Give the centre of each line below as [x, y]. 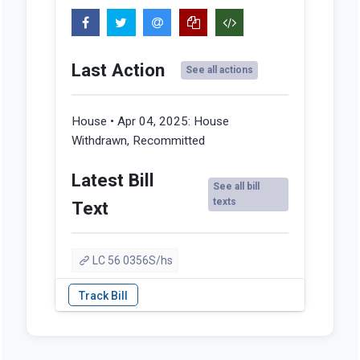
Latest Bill [112, 180]
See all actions [219, 70]
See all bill [237, 187]
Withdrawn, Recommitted [138, 141]
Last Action [118, 70]
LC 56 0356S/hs [133, 261]
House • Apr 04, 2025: [132, 122]
